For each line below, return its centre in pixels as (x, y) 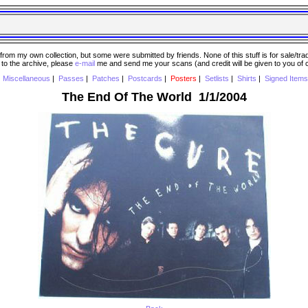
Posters (183, 79)
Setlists (217, 79)
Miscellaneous (26, 79)
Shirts (246, 79)
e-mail (85, 63)
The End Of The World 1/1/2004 (154, 97)
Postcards (145, 79)
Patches (106, 79)
